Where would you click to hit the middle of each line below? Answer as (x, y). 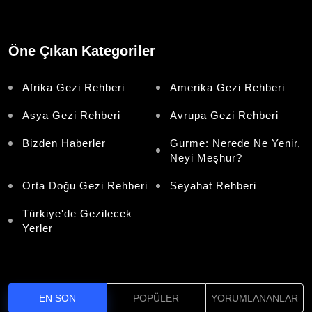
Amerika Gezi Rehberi (227, 88)
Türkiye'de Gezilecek (77, 214)
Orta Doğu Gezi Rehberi (85, 186)
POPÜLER (156, 298)
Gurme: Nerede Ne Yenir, (235, 143)
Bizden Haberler (64, 143)
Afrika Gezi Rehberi (73, 88)
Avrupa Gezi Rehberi (224, 116)
